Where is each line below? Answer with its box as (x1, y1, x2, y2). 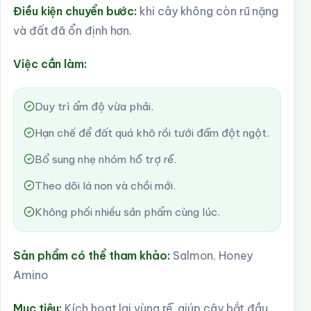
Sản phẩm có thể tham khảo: (13, 249, 170, 262)
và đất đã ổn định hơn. (13, 24, 133, 37)
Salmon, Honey (169, 249, 253, 262)
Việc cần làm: (13, 57, 87, 71)
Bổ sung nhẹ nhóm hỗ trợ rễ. (35, 153, 176, 166)
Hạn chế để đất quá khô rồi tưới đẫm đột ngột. (35, 126, 269, 140)
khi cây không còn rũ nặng (137, 4, 279, 18)
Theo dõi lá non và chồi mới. (35, 179, 176, 192)
